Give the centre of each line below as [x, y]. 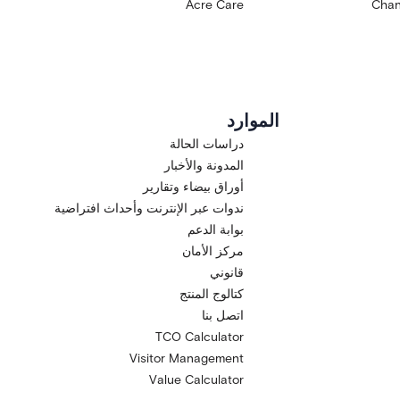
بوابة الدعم [216, 230]
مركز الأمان [213, 251]
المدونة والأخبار [204, 166]
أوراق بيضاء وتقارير [194, 187]
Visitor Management [187, 358]
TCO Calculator [200, 337]
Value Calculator [197, 380]
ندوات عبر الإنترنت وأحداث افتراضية [150, 208]
